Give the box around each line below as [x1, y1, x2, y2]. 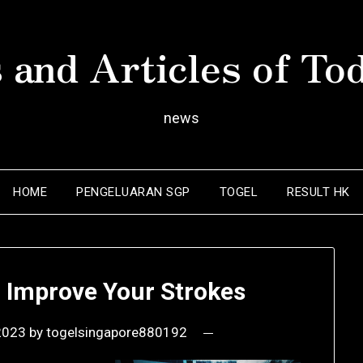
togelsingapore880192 [46, 324, 188, 341]
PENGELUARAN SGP [76, 185, 190, 199]
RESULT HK [287, 185, 350, 199]
